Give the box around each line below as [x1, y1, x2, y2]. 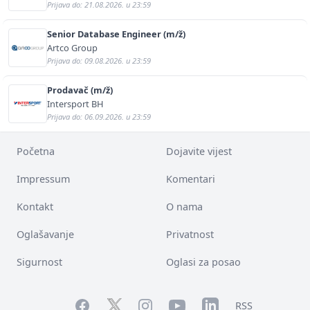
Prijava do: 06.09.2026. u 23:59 [47, 111, 151, 122]
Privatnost [166, 227, 214, 241]
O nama [166, 199, 203, 213]
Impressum [17, 172, 70, 185]
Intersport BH [47, 97, 103, 110]
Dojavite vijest [166, 144, 232, 158]
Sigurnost [17, 255, 62, 268]
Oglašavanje [17, 227, 74, 241]
